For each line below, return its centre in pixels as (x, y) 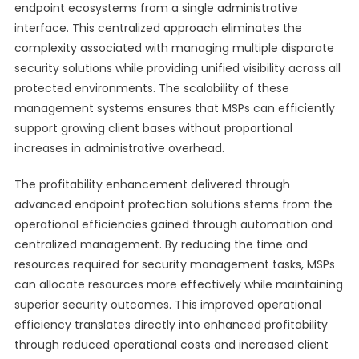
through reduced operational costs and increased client (171, 345)
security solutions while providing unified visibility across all (177, 68)
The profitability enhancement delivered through (152, 184)
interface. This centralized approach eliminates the (158, 28)
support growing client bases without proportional (153, 128)
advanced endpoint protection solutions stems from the (173, 204)
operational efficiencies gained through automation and (173, 224)
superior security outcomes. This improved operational (167, 305)
